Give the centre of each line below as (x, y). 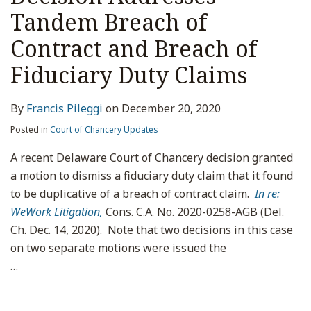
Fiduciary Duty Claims (129, 75)
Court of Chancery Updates (104, 129)
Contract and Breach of (134, 48)
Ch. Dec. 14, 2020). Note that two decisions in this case (152, 230)
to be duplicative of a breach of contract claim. (131, 194)
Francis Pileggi (65, 108)
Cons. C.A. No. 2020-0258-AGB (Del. (195, 212)
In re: (267, 194)
